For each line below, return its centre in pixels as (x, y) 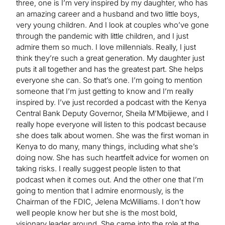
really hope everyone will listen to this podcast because (111, 124)
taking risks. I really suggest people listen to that (98, 168)
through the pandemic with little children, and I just (102, 36)
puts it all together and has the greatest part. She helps (110, 69)
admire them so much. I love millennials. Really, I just (106, 47)
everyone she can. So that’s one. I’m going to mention (109, 80)
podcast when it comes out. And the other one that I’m (110, 179)
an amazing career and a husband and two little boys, (108, 14)
